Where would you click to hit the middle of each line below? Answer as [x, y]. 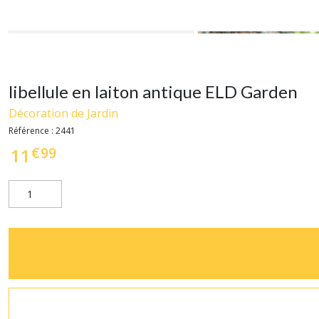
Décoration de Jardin [63, 113]
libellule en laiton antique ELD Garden [153, 91]
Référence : [32, 131]
